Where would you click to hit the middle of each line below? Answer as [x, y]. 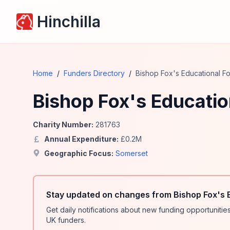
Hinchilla [69, 22]
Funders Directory [94, 73]
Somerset [132, 153]
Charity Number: [63, 124]
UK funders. [66, 220]
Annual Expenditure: [81, 139]
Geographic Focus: [79, 153]
